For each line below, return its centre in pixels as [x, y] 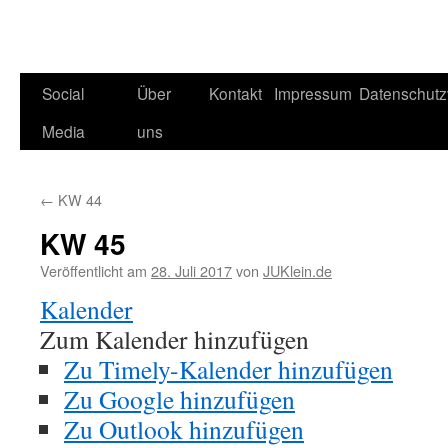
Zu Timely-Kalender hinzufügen [228, 369]
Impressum [313, 93]
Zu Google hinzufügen [179, 399]
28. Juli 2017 [191, 270]
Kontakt [235, 93]
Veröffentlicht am [93, 270]
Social [63, 93]
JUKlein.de [297, 270]
